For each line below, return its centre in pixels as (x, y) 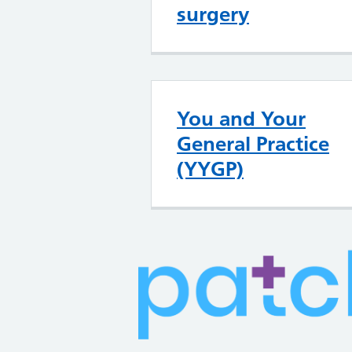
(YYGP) (210, 169)
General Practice (253, 144)
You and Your (241, 119)
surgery (213, 14)
